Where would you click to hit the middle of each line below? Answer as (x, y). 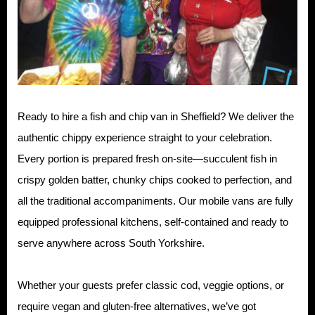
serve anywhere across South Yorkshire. (111, 243)
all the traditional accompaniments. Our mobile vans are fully (155, 200)
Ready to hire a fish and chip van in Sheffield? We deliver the (156, 116)
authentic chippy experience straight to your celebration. (145, 137)
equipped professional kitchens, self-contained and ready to (153, 221)
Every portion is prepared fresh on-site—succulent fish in (147, 158)
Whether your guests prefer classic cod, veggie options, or (151, 285)
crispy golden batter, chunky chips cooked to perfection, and (155, 179)
